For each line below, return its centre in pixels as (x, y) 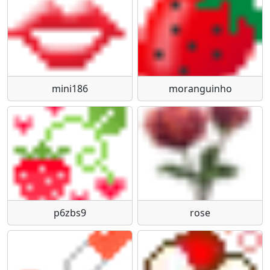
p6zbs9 (70, 212)
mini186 (70, 89)
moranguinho (200, 89)
